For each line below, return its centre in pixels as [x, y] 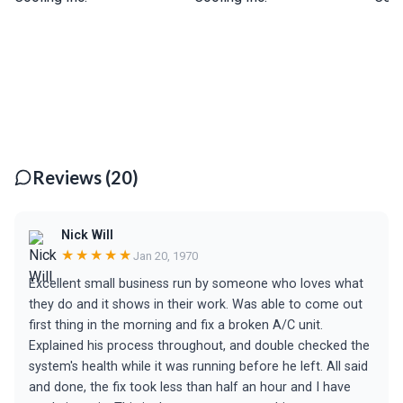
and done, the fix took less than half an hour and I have [190, 387]
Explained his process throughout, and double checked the [199, 346]
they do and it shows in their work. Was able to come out [196, 304]
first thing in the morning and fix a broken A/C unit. [176, 325]
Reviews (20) [85, 177]
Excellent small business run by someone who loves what [196, 284]
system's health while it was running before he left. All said [198, 367]
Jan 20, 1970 [166, 255]
